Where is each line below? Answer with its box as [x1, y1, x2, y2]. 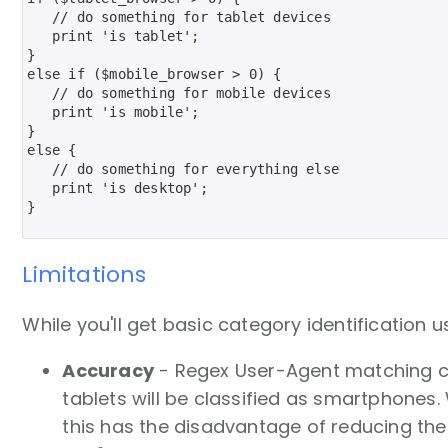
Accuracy [62, 357, 155, 383]
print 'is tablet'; [27, 27, 200, 44]
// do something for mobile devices [27, 84, 331, 101]
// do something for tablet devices [27, 8, 331, 25]
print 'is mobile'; [27, 103, 200, 120]
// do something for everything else [27, 160, 340, 177]
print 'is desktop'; [27, 179, 208, 196]
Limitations [22, 258, 147, 290]
